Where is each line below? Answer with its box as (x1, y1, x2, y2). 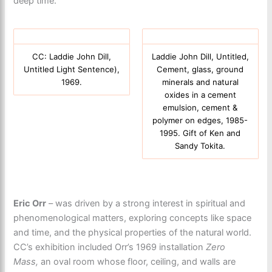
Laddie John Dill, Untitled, (151, 51, 249, 61)
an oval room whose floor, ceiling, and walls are (41, 256, 236, 267)
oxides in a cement (164, 89, 236, 100)
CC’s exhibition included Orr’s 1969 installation (13, 241, 206, 253)
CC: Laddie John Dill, (32, 51, 112, 61)
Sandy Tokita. (175, 140, 226, 151)
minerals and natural (161, 76, 239, 87)
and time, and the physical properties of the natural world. (13, 226, 252, 238)
